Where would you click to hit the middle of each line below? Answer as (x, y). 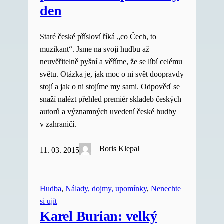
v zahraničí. (58, 124)
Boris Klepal (120, 149)
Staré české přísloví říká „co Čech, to (98, 37)
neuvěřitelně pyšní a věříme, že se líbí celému (111, 62)
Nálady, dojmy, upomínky (106, 189)
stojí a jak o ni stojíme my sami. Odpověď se (110, 87)
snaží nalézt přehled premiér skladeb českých (111, 99)
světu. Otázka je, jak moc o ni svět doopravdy (112, 74)
